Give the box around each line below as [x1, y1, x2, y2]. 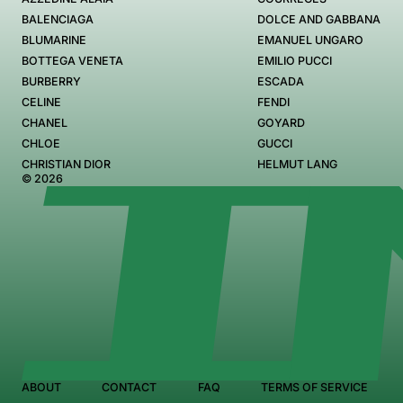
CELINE [22, 94, 61, 109]
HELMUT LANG [257, 157, 338, 171]
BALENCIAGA [22, 12, 94, 26]
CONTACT [102, 380, 157, 394]
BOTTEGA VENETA [22, 53, 123, 67]
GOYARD [257, 115, 306, 130]
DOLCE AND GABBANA [257, 12, 381, 26]
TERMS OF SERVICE [260, 380, 368, 394]
